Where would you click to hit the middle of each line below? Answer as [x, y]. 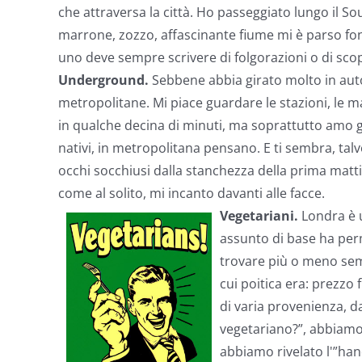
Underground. [105, 80]
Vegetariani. [261, 216]
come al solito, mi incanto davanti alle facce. [192, 193]
